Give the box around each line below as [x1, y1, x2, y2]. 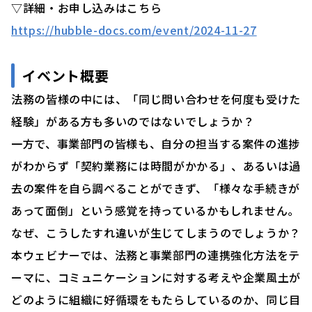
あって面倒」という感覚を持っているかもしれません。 [11, 201, 299, 219]
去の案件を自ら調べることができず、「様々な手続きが [11, 179, 301, 196]
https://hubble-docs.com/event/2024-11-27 [11, 21, 257, 38]
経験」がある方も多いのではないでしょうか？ [11, 112, 255, 130]
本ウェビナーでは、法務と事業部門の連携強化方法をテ [11, 246, 301, 263]
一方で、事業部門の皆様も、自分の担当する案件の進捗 [11, 134, 301, 152]
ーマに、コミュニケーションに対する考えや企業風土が [11, 268, 302, 286]
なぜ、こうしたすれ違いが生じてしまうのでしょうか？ [11, 224, 301, 241]
